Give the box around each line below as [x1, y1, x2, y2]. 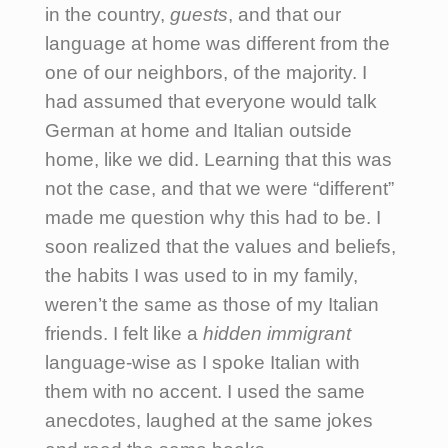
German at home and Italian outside [45, 119, 352, 141]
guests [170, 3, 228, 25]
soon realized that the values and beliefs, [45, 235, 396, 257]
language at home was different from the [45, 32, 390, 54]
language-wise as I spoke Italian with [45, 351, 360, 373]
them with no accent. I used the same [45, 380, 365, 402]
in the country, [45, 3, 170, 25]
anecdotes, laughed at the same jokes [45, 409, 373, 431]
